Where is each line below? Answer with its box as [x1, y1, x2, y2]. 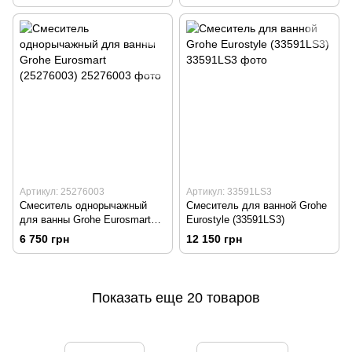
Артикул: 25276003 [20, 186, 104, 198]
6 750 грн [20, 233, 69, 246]
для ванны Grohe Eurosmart [20, 214, 151, 226]
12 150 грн [186, 233, 242, 246]
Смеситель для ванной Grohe [186, 200, 327, 212]
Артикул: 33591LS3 [186, 186, 272, 198]
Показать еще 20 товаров [92, 289, 260, 306]
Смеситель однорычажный [20, 200, 147, 212]
